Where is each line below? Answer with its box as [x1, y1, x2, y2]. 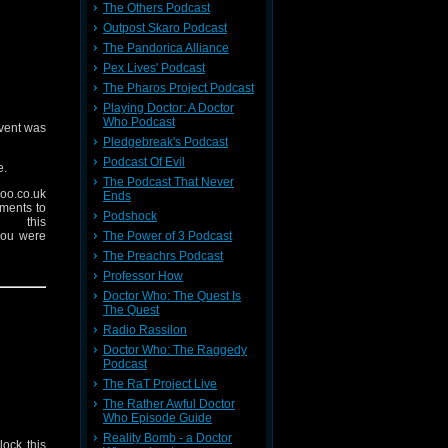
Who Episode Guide [103, 411, 212, 425]
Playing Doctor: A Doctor [103, 101, 234, 115]
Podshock [103, 209, 157, 223]
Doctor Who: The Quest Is [103, 289, 241, 303]
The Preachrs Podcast [103, 249, 223, 263]
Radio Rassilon [103, 323, 187, 337]
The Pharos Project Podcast [103, 81, 254, 95]
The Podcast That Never [103, 175, 234, 189]
